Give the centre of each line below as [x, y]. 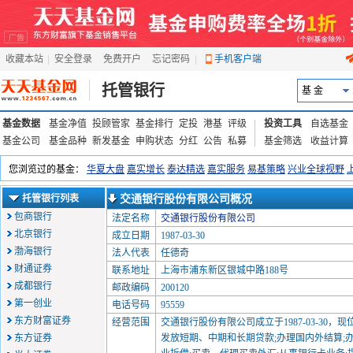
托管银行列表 [50, 199]
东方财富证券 [43, 321]
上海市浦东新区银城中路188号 [225, 270]
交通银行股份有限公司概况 [186, 199]
